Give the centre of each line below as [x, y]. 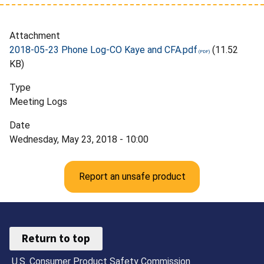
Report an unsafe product [132, 176]
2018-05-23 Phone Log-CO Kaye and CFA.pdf [103, 49]
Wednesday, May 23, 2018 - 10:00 [79, 139]
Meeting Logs [38, 101]
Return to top [56, 238]
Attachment [35, 35]
